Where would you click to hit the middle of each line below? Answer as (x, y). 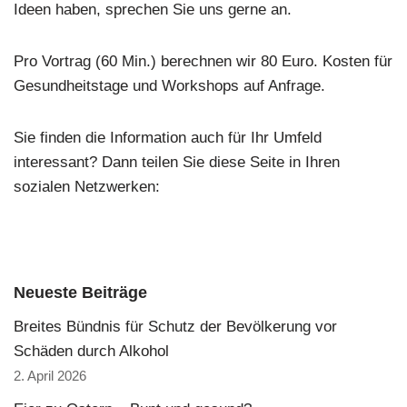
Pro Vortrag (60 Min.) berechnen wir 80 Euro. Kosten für (203, 61)
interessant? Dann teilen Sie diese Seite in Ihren (177, 162)
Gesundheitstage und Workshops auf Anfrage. (169, 86)
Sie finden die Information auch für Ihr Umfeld (168, 138)
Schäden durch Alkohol (91, 351)
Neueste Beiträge (80, 293)
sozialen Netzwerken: (87, 187)
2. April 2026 (50, 376)
